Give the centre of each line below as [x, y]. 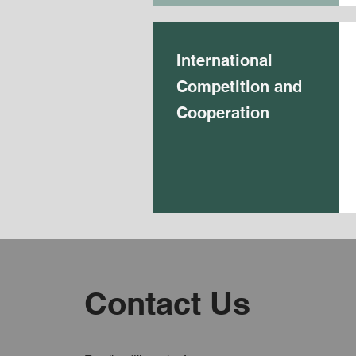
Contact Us [167, 303]
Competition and [239, 87]
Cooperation [223, 113]
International [224, 60]
